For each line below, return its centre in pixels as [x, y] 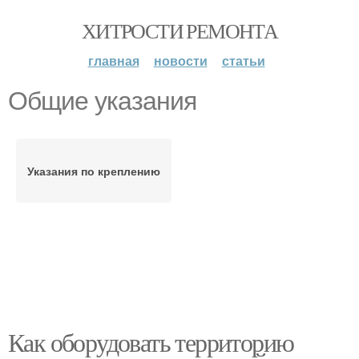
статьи [243, 61]
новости [180, 61]
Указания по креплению [94, 171]
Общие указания [102, 101]
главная [113, 61]
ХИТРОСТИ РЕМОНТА [179, 30]
